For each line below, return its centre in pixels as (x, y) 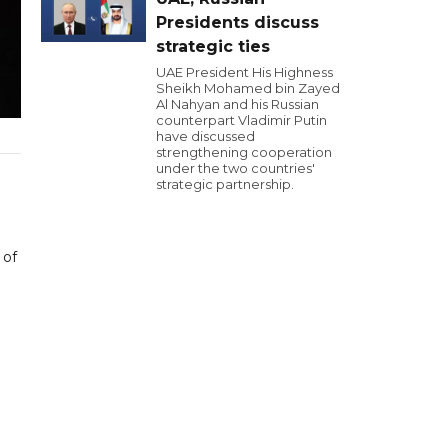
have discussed (205, 136)
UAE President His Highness (244, 72)
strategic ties (213, 46)
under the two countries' (235, 168)
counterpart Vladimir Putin (241, 120)
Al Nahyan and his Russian (237, 104)
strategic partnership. (225, 184)
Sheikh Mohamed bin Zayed (248, 88)
